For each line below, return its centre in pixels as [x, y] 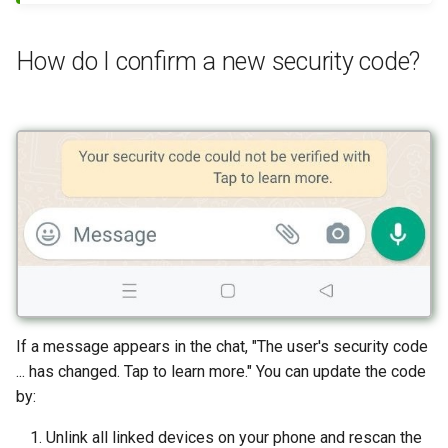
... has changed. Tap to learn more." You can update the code [221, 371]
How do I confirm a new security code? [218, 61]
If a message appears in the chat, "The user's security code [222, 346]
